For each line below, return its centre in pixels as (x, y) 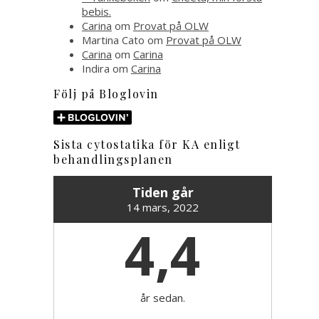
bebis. (96, 11)
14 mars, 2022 (163, 208)
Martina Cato (113, 40)
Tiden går (163, 193)
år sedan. (163, 298)
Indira (96, 68)
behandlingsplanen (113, 159)
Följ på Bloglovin (106, 93)
